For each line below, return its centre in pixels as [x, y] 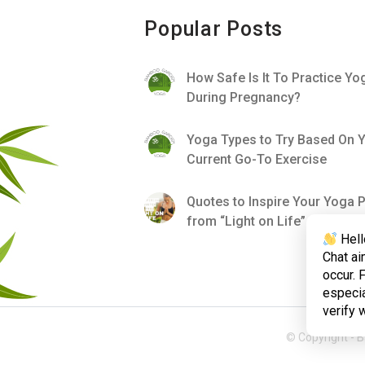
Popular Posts [214, 29]
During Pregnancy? [244, 97]
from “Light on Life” [246, 221]
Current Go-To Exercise [257, 159]
